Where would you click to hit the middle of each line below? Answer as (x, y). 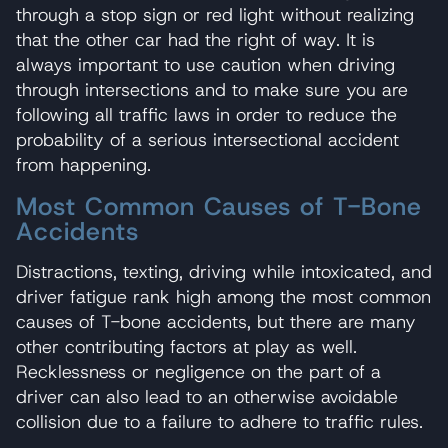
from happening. (83, 164)
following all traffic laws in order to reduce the (206, 114)
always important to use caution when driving (205, 64)
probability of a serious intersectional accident (207, 139)
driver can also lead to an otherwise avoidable (207, 396)
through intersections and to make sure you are (212, 89)
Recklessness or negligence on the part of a (198, 371)
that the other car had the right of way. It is (195, 39)
